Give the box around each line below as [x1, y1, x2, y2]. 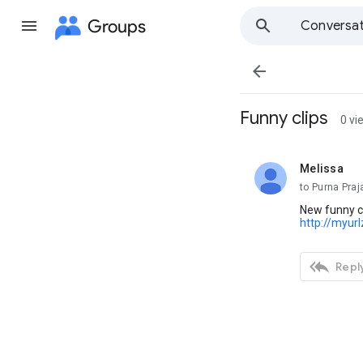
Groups [88, 15, 146, 37]
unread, [300, 168, 339, 181]
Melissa [300, 162, 344, 175]
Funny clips [240, 107, 327, 129]
